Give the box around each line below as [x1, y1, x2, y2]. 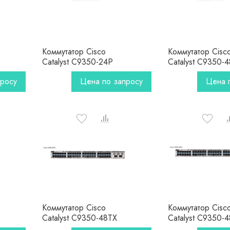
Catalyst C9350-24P [42, 56, 113, 68]
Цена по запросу [80, 75, 143, 88]
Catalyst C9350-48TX [42, 212, 117, 224]
